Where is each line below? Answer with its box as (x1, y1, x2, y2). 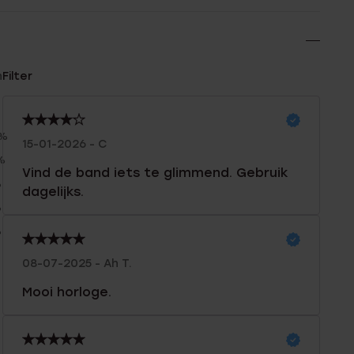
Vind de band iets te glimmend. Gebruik (21, 165, 288, 181)
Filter (2, 70, 32, 84)
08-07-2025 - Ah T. (21, 257, 132, 271)
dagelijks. (21, 184, 84, 200)
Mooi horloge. (21, 284, 111, 300)
